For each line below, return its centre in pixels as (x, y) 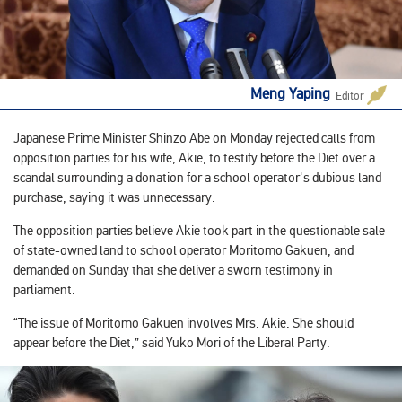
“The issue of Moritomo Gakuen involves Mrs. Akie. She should (184, 323)
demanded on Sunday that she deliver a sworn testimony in (173, 270)
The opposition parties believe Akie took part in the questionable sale (199, 230)
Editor (350, 96)
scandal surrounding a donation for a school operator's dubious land (197, 177)
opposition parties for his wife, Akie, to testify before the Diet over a (194, 157)
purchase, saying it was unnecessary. (116, 197)
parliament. (44, 289)
